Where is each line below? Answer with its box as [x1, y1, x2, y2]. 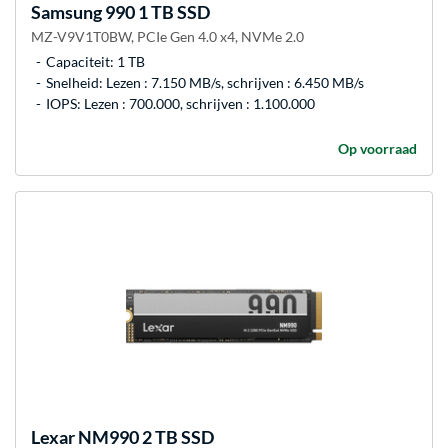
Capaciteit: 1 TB [46, 52, 145, 70]
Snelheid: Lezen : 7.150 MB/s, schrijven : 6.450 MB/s [46, 73, 364, 91]
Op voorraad [338, 139, 417, 157]
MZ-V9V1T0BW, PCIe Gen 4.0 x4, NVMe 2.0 [31, 27, 304, 45]
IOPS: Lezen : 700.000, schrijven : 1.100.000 [46, 94, 315, 112]
